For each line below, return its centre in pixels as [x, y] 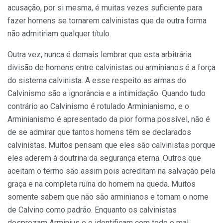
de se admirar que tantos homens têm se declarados [99, 132]
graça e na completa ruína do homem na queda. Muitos [102, 184]
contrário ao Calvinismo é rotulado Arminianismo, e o [98, 106]
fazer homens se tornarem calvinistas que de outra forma [107, 20]
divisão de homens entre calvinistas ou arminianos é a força [111, 67]
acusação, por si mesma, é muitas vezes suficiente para [105, 7]
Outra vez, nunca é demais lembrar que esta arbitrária [100, 54]
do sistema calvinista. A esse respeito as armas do [97, 80]
